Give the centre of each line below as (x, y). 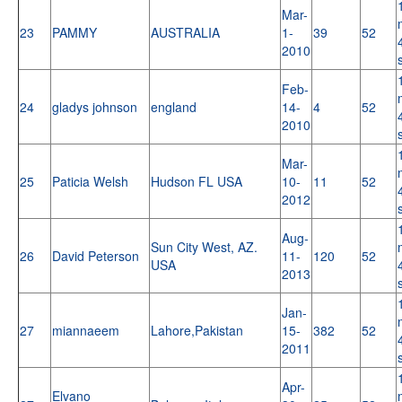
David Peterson (97, 255)
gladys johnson (96, 106)
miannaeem (87, 330)
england (175, 106)
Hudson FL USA (198, 181)
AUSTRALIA (187, 32)
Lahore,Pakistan (199, 330)
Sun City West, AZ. (204, 246)
